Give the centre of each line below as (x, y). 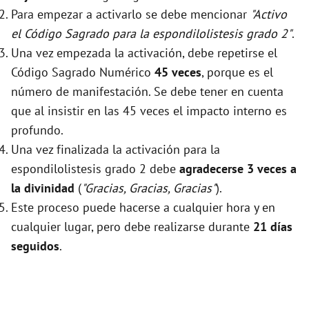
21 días (273, 227)
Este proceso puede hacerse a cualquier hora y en (143, 208)
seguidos (35, 246)
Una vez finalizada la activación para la (116, 150)
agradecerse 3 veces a (238, 169)
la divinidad (43, 188)
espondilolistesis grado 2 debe (95, 169)
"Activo (269, 14)
